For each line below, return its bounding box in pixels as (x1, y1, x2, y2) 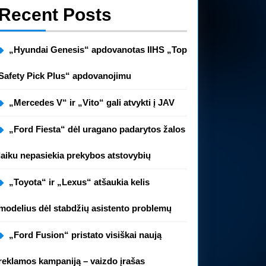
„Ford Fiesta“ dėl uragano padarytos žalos (9, 124, 185, 134)
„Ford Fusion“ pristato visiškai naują (9, 230, 161, 240)
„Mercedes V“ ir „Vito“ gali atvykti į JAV (9, 97, 175, 107)
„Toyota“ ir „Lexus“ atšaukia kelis (9, 177, 150, 187)
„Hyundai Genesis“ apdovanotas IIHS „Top (9, 45, 187, 55)
